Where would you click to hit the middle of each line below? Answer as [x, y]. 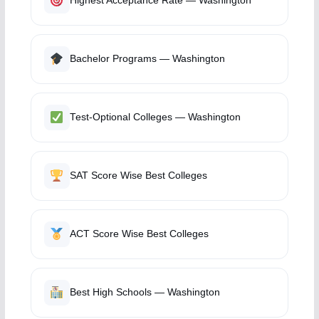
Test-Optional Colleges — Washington [155, 117]
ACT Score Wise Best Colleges [139, 234]
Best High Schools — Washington [145, 292]
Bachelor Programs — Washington [147, 58]
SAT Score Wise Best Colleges [138, 175]
